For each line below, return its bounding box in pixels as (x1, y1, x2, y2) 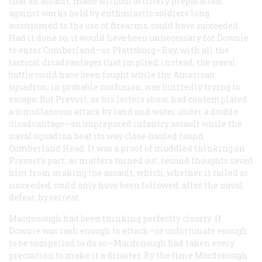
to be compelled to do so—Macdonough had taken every (9, 237, 235, 249)
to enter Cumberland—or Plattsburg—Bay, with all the (9, 44, 229, 56)
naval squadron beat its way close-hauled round (9, 130, 204, 142)
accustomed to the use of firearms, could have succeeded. (9, 19, 240, 31)
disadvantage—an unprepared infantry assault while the (9, 118, 242, 129)
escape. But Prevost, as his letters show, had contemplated (9, 93, 247, 105)
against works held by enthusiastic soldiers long (9, 7, 209, 19)
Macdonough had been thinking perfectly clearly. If (9, 212, 222, 224)
